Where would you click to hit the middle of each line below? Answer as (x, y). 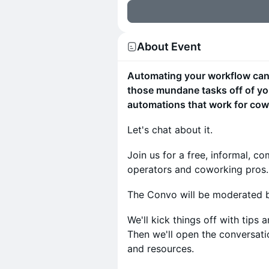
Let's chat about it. (170, 130)
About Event (169, 47)
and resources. (161, 249)
